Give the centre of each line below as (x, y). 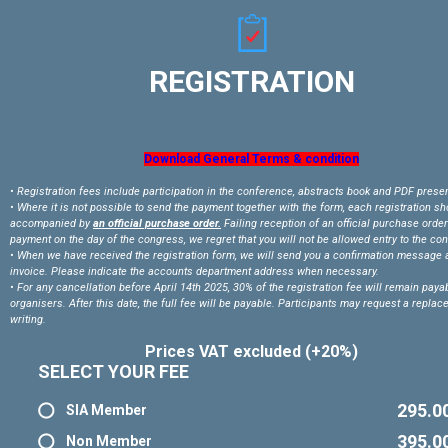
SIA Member (106, 410)
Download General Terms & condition (252, 159)
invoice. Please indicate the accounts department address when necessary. (194, 272)
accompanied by (51, 224)
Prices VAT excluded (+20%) (252, 352)
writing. (28, 320)
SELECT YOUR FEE (113, 372)
